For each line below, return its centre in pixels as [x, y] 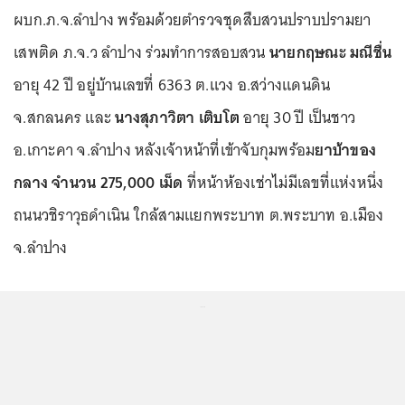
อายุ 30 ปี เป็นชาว [297, 118]
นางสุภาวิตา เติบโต [177, 118]
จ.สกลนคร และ [65, 118]
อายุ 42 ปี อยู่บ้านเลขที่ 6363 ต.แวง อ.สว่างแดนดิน [172, 85]
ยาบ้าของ [345, 150]
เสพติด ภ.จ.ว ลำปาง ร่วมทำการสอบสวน [141, 52]
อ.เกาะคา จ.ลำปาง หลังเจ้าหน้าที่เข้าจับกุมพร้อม [165, 150]
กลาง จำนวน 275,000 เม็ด [99, 183]
